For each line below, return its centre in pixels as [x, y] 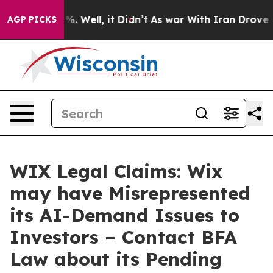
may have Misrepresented [130, 193]
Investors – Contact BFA [123, 237]
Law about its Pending [116, 259]
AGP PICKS [32, 19]
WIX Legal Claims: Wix [116, 171]
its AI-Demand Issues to [125, 215]
